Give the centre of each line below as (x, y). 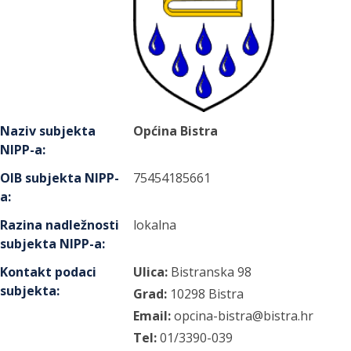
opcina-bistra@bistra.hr (244, 316)
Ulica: (151, 272)
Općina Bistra (176, 131)
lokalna (155, 225)
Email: (152, 316)
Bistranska (203, 272)
